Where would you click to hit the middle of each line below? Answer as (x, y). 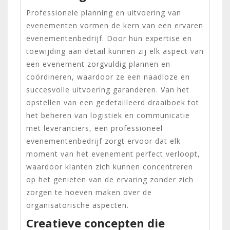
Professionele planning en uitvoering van (104, 12)
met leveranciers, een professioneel (94, 128)
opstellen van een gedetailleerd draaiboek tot (113, 102)
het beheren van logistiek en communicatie (108, 115)
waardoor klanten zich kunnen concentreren (110, 166)
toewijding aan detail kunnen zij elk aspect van (115, 51)
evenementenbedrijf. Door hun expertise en (109, 38)
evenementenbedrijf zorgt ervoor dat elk (103, 141)
